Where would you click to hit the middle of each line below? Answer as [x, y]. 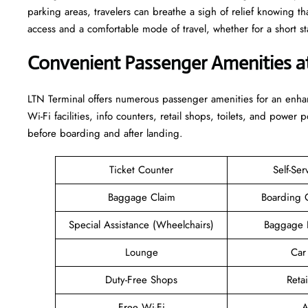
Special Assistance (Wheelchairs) [141, 224]
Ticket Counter [141, 169]
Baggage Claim [141, 197]
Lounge [141, 252]
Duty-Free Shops [141, 279]
